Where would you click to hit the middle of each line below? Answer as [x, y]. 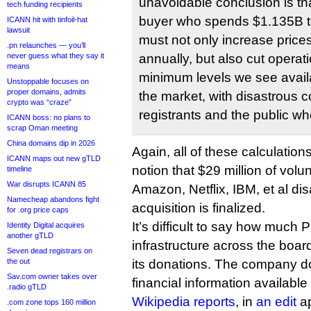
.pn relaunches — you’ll [46, 45]
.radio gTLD [27, 287]
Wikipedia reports [184, 302]
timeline [19, 169]
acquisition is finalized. [199, 208]
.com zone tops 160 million [51, 302]
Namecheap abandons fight [53, 199]
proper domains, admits [47, 92]
